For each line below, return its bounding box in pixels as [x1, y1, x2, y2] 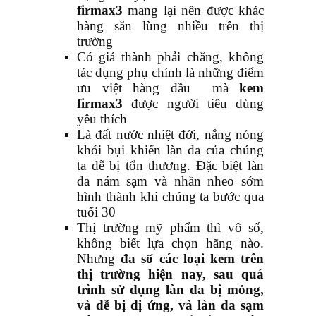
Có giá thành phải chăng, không [77, 49, 264, 65]
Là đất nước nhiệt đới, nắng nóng [77, 127, 264, 142]
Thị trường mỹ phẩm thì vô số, [77, 220, 264, 236]
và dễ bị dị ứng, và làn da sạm [77, 298, 264, 313]
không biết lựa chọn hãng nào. [77, 236, 264, 251]
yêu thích [77, 111, 127, 127]
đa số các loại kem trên [121, 251, 265, 267]
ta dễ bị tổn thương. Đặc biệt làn [77, 158, 264, 174]
